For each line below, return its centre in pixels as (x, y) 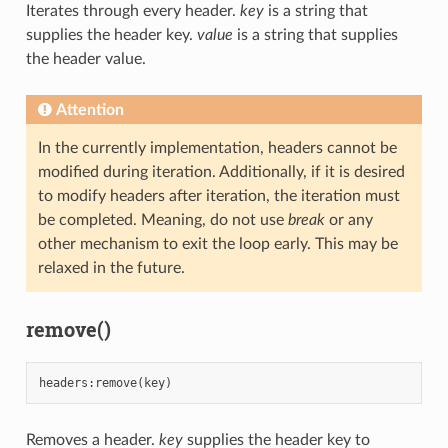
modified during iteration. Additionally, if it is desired (221, 172)
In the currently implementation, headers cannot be (217, 148)
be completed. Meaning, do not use (162, 220)
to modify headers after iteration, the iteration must (218, 196)
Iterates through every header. (132, 11)
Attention (89, 110)
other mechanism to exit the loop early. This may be (217, 244)
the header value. (85, 59)
